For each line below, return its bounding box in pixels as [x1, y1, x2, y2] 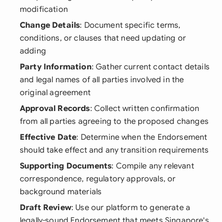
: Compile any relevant [111, 161, 194, 171]
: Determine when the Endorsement [76, 132, 208, 142]
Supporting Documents [20, 161, 112, 171]
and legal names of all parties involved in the [20, 75, 184, 85]
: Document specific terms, [80, 20, 181, 30]
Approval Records [20, 104, 90, 113]
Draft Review [20, 203, 71, 213]
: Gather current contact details [91, 62, 210, 72]
